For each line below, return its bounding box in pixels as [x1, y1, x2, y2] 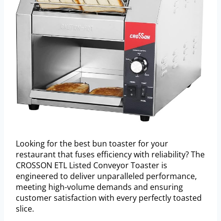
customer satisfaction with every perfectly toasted [16, 192, 202, 203]
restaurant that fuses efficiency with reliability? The [16, 148, 205, 160]
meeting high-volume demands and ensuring [16, 181, 183, 192]
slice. [16, 203, 34, 214]
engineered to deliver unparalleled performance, [16, 170, 197, 182]
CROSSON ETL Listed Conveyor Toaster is [16, 159, 167, 171]
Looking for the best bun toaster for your [16, 138, 168, 149]
